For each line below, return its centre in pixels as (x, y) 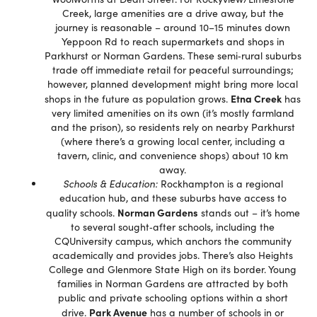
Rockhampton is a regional (220, 184)
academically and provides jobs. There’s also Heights (173, 255)
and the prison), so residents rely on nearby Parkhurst (173, 127)
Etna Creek (256, 98)
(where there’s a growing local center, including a (173, 141)
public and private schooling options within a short (173, 298)
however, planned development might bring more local (173, 84)
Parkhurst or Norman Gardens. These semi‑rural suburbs (173, 56)
